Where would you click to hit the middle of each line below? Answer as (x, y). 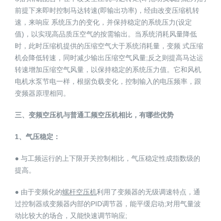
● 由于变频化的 (38, 192)
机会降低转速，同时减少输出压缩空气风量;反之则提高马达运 (109, 58)
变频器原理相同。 (42, 93)
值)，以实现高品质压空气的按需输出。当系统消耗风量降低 (106, 34)
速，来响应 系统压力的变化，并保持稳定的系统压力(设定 (103, 22)
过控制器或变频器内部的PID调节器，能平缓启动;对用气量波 (108, 204)
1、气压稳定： (37, 137)
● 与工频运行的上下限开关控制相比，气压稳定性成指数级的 (108, 159)
